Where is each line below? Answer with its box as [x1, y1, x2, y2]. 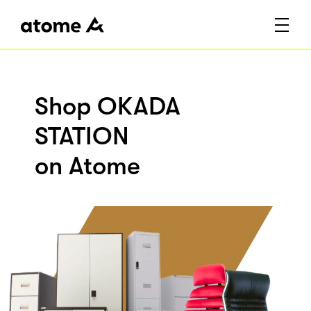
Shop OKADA [35, 92, 180, 121]
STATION [35, 122, 129, 151]
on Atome [35, 152, 140, 181]
